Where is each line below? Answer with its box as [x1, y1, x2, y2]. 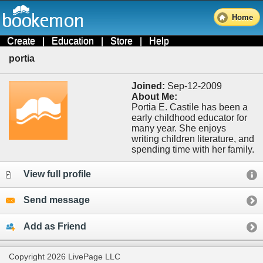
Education [52, 36, 94, 46]
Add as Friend [23, 221, 86, 231]
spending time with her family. [131, 144, 254, 154]
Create [7, 36, 35, 46]
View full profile [23, 168, 91, 179]
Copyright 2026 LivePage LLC [9, 252, 120, 262]
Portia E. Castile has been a [131, 102, 248, 112]
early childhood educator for [131, 112, 247, 123]
